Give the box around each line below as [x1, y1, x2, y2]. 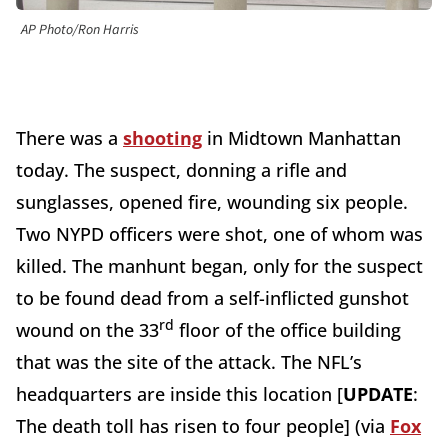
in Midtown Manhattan [202, 126, 401, 151]
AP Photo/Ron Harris [21, 20, 139, 41]
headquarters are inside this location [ [16, 382, 343, 407]
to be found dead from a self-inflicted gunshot [16, 286, 409, 311]
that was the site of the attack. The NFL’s [16, 350, 362, 375]
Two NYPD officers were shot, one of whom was [16, 222, 423, 247]
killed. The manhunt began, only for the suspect [16, 254, 423, 279]
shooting [123, 126, 202, 151]
